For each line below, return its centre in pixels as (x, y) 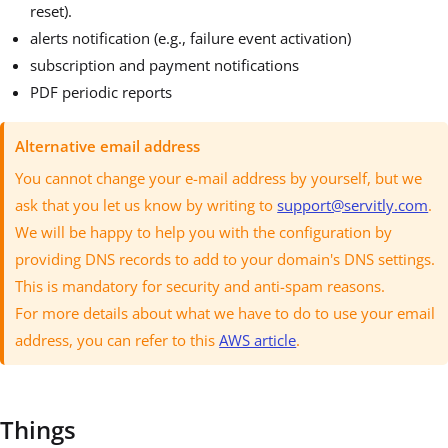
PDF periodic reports (101, 91)
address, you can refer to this (117, 340)
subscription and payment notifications (164, 64)
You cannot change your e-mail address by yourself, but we (219, 178)
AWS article (258, 340)
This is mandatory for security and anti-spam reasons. (200, 286)
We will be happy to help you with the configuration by (204, 232)
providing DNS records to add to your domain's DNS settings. (225, 259)
